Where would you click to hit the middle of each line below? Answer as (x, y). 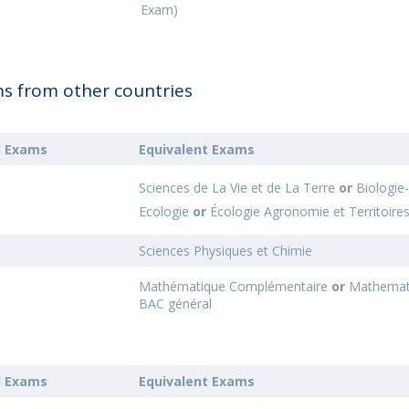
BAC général (176, 304)
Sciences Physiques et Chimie (226, 251)
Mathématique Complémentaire (236, 286)
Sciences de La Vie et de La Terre (239, 188)
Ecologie (166, 211)
